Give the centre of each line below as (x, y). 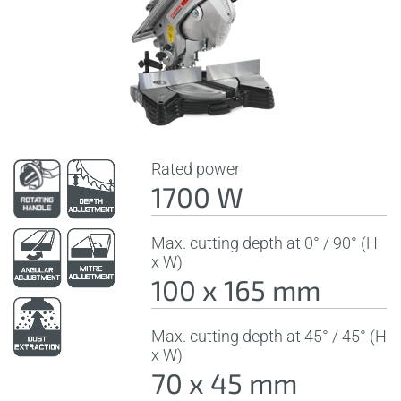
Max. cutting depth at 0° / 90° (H (265, 243)
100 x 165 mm (236, 289)
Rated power (196, 168)
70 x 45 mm (225, 382)
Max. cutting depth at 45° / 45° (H (269, 336)
